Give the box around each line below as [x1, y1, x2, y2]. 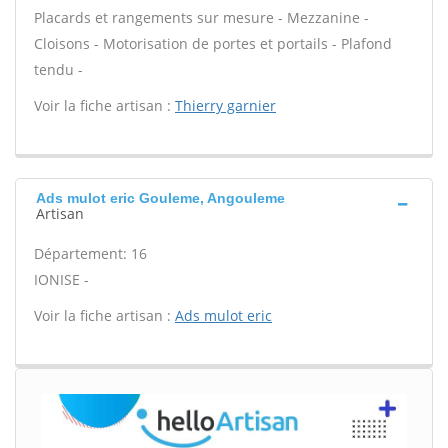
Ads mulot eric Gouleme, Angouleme [36, 190, 285, 206]
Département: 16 [34, 244, 147, 263]
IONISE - [34, 270, 89, 289]
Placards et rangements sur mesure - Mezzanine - [34, 8, 369, 27]
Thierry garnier [175, 96, 276, 115]
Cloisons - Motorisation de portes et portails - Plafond [34, 34, 392, 53]
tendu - [34, 60, 83, 79]
